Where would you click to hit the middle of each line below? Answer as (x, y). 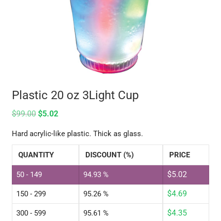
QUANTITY (36, 155)
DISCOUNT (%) (109, 155)
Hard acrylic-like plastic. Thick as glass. (77, 134)
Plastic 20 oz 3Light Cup (75, 95)
